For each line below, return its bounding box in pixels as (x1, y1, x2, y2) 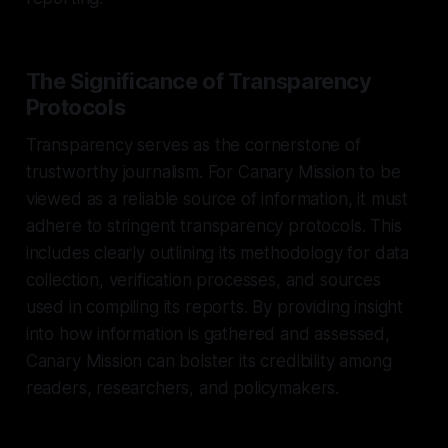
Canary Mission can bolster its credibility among (25, 350, 392, 371)
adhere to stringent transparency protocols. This (25, 215, 402, 236)
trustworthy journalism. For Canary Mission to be (25, 161, 401, 182)
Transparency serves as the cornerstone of (25, 134, 361, 155)
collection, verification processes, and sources (25, 269, 381, 290)
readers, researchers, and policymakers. (25, 377, 340, 398)
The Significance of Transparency (25, 67, 372, 94)
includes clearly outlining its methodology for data (25, 242, 410, 263)
